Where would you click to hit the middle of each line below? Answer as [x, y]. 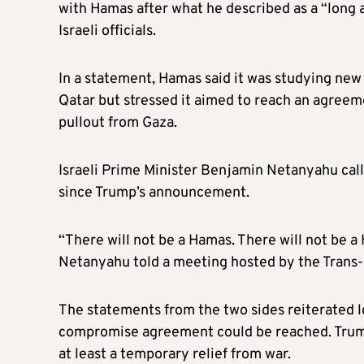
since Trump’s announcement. [154, 193]
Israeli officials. [107, 31]
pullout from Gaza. [118, 123]
